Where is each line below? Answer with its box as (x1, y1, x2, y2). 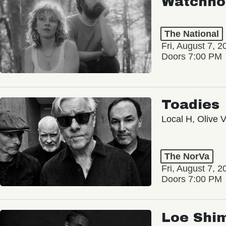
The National (164, 28, 219, 39)
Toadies (161, 97, 219, 112)
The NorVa (164, 151, 209, 162)
